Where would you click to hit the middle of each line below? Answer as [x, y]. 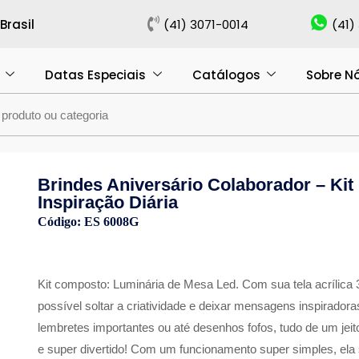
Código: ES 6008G [89, 222]
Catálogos [226, 75]
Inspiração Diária [108, 202]
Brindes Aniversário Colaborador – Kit [196, 185]
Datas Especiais [96, 75]
